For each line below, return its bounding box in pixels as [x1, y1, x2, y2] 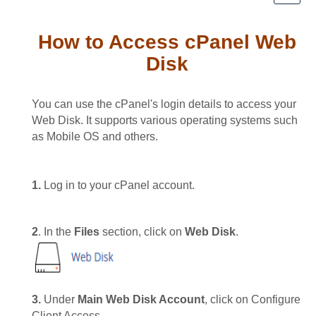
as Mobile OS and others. [32, 130, 158, 143]
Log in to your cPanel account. [41, 179, 195, 192]
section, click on [99, 226, 185, 238]
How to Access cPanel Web [37, 31, 296, 54]
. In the [38, 226, 74, 238]
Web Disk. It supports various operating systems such [32, 114, 298, 127]
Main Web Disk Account [78, 293, 205, 306]
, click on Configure [205, 293, 300, 306]
